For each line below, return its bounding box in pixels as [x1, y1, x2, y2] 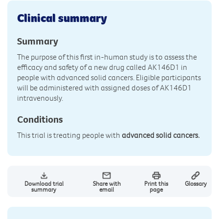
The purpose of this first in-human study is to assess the [17, 52, 197, 62]
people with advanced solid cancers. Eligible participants [17, 72, 201, 83]
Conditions [17, 113, 63, 126]
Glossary [184, 179, 207, 188]
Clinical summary [17, 10, 107, 25]
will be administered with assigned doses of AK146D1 [17, 83, 192, 93]
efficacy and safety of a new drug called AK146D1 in [17, 62, 187, 72]
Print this [144, 179, 169, 188]
